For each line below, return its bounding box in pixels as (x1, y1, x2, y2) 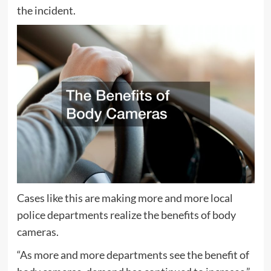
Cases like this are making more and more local (16, 191, 233, 204)
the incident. (16, 3, 76, 17)
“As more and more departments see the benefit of (16, 247, 249, 261)
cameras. (16, 224, 59, 238)
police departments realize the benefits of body (16, 207, 236, 221)
